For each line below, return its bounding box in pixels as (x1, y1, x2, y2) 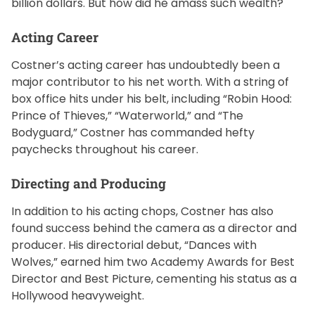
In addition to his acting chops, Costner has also (11, 203, 274, 220)
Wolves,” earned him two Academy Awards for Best (11, 254, 295, 271)
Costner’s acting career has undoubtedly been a (11, 57, 280, 74)
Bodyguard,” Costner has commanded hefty (11, 124, 255, 141)
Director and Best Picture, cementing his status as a (11, 271, 297, 288)
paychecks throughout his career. (11, 141, 198, 158)
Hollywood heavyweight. (11, 288, 144, 304)
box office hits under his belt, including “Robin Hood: (11, 91, 292, 108)
